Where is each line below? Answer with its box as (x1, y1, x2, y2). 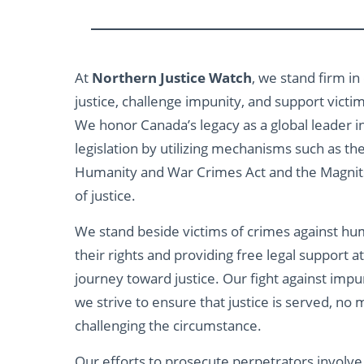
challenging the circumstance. (75, 315, 262, 335)
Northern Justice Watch (92, 67, 252, 87)
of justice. (75, 185, 136, 205)
